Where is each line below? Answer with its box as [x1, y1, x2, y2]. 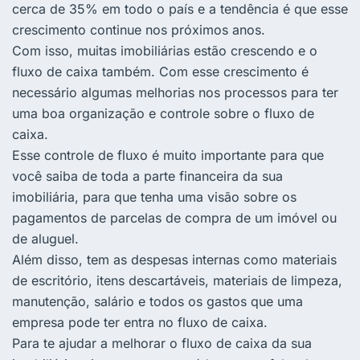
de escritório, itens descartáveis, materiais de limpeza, [12, 272, 342, 288]
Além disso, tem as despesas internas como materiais [12, 251, 337, 268]
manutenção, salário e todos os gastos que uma [12, 292, 303, 309]
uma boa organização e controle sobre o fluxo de [12, 104, 314, 121]
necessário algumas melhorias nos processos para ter [12, 84, 338, 100]
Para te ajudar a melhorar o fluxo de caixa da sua [12, 334, 312, 351]
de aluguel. [12, 230, 79, 247]
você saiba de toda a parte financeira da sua [12, 167, 283, 184]
